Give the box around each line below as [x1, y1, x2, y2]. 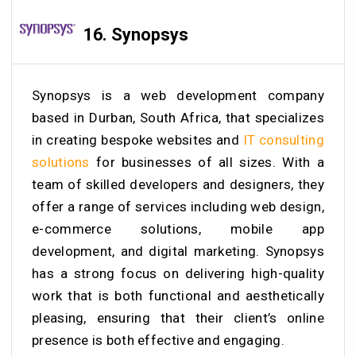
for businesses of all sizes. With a [89, 153, 324, 170]
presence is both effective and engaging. [32, 331, 284, 348]
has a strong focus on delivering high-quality [32, 265, 324, 281]
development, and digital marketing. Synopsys [32, 242, 324, 259]
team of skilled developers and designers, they [32, 176, 324, 192]
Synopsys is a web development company [32, 87, 324, 103]
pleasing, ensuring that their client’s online [32, 309, 324, 326]
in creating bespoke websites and [32, 131, 243, 148]
